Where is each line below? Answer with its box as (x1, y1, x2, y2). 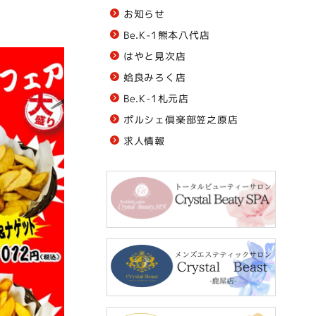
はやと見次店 (123, 49, 186, 63)
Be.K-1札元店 (123, 91, 190, 105)
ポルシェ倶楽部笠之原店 (123, 112, 238, 126)
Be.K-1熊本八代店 (123, 28, 210, 42)
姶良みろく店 (123, 70, 186, 84)
